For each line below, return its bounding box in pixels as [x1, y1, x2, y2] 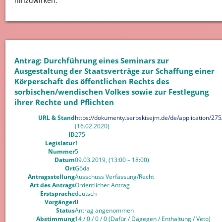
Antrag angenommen [74, 206, 134, 215]
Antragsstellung [27, 172, 75, 181]
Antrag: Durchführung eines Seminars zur [14, 55, 169, 65]
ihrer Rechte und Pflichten [14, 97, 114, 107]
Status [55, 206, 75, 215]
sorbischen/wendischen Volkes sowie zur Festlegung [14, 86, 209, 97]
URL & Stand [38, 113, 75, 122]
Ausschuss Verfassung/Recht [74, 172, 154, 181]
